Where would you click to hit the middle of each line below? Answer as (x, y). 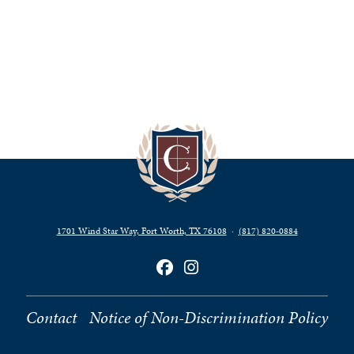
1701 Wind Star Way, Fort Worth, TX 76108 (141, 231)
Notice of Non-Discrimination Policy (209, 318)
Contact (51, 318)
